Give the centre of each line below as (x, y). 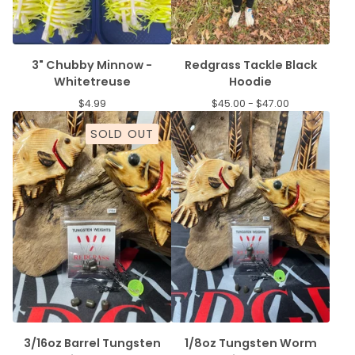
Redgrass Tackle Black (250, 65)
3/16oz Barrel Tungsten (92, 343)
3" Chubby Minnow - (92, 65)
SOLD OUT (122, 133)
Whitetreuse (92, 81)
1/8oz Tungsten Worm (250, 343)
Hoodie (250, 81)
